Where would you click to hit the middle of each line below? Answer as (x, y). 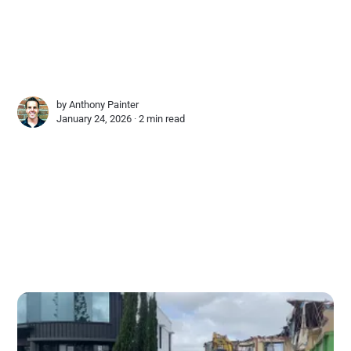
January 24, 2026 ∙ (98, 118)
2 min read (162, 118)
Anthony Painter (104, 104)
